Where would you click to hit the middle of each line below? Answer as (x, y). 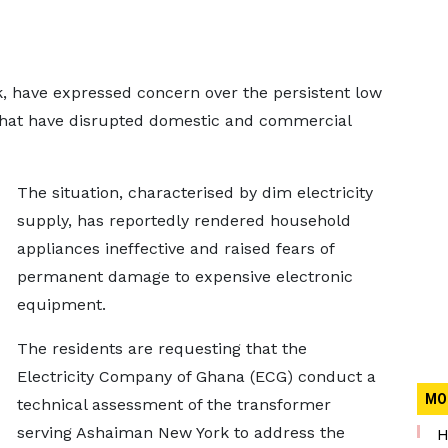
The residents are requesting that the (161, 348)
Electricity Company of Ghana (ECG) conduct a (196, 376)
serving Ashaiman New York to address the (180, 432)
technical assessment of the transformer (173, 404)
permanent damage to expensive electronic (184, 276)
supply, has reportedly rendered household (183, 220)
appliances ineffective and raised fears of (175, 248)
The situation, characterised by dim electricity (194, 192)
